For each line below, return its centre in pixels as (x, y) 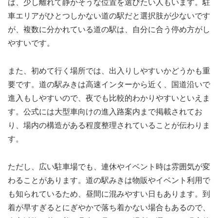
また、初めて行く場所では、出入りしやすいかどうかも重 (109, 71)
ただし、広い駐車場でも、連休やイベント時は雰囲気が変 (109, 166)
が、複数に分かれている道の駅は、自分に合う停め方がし (109, 30)
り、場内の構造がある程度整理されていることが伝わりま (109, 125)
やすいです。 (31, 43)
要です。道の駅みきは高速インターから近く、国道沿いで (109, 84)
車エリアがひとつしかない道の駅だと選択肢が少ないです (109, 16)
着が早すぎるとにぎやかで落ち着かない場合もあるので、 (109, 207)
